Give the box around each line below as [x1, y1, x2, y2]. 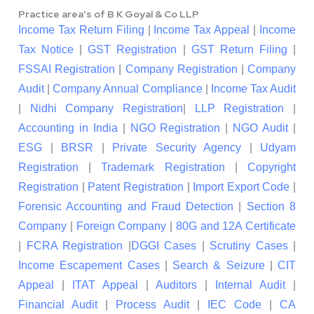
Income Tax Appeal [153, 24, 250, 36]
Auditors [156, 279, 197, 292]
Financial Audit [18, 299, 97, 311]
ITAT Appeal [72, 279, 138, 292]
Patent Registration [88, 181, 184, 193]
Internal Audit [215, 279, 285, 292]
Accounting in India [18, 122, 118, 135]
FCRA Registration [26, 240, 123, 252]
